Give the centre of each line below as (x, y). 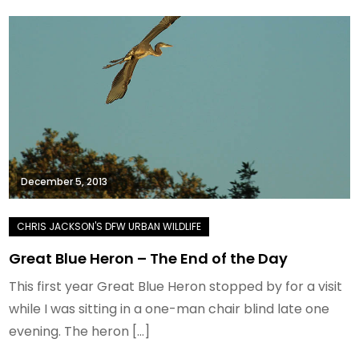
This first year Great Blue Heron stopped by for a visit (176, 287)
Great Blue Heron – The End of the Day (149, 259)
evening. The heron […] (80, 332)
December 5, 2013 (65, 182)
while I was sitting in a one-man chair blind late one (169, 309)
